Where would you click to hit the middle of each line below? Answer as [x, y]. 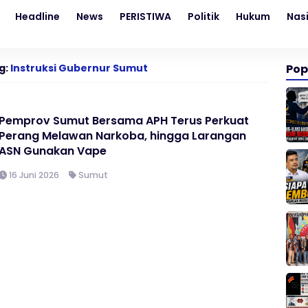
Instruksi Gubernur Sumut [79, 68]
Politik [203, 16]
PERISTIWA [145, 16]
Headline [37, 16]
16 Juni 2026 [33, 175]
